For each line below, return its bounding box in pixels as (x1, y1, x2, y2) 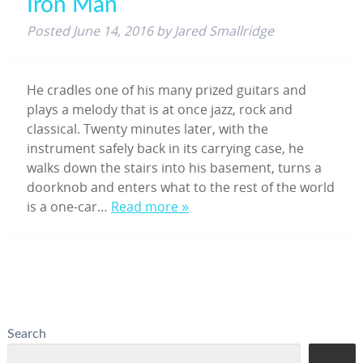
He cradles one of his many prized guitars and (26, 81, 306, 99)
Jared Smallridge (173, 22, 274, 40)
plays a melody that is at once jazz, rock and (26, 100, 293, 118)
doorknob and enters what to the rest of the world (26, 178, 335, 196)
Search (6, 327, 46, 340)
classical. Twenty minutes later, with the (26, 120, 268, 138)
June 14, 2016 (72, 22, 153, 40)
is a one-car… (26, 198, 111, 216)
